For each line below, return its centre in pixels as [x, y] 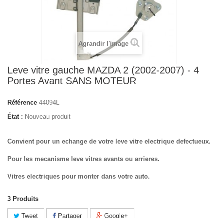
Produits [26, 199]
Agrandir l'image [103, 44]
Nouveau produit [48, 117]
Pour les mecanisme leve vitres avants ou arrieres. [83, 159]
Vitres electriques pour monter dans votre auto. [79, 176]
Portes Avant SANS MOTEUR [72, 81]
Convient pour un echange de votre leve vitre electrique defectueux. [109, 141]
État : [15, 117]
